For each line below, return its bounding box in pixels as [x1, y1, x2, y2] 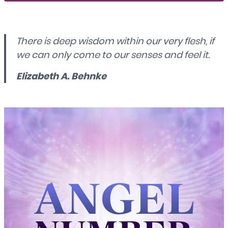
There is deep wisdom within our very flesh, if [16, 35, 214, 48]
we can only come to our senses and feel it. [16, 48, 210, 62]
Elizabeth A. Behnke [16, 69, 106, 82]
